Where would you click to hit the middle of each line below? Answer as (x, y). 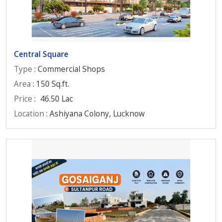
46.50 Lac (56, 99)
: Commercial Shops (69, 69)
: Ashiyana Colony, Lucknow (94, 114)
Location (29, 114)
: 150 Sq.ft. (50, 84)
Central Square (41, 54)
